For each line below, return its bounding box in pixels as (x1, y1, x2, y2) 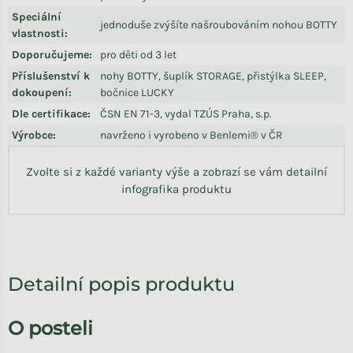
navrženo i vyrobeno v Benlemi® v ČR (100, 128, 283, 142)
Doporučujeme (12, 48, 89, 61)
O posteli (8, 317, 93, 340)
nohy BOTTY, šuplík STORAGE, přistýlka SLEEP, (100, 69, 326, 83)
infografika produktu (121, 182, 232, 196)
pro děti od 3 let (100, 48, 176, 61)
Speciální (12, 10, 61, 24)
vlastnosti (12, 27, 65, 40)
